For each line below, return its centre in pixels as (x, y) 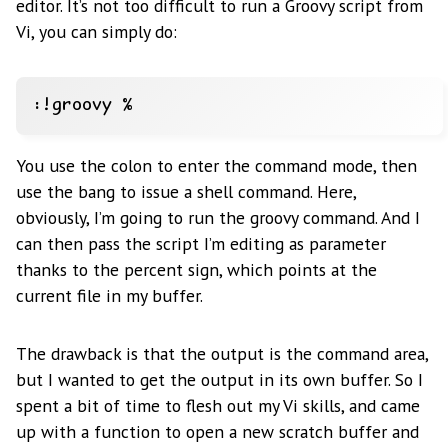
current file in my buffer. (109, 295)
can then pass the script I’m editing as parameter (201, 243)
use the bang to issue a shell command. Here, (186, 191)
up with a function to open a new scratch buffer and (217, 431)
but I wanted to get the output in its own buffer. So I (219, 379)
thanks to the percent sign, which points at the (196, 269)
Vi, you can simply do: (96, 32)
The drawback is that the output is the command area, (222, 353)
